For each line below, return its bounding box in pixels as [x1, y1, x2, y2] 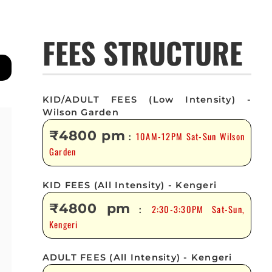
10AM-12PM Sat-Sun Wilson [135, 130, 245, 143]
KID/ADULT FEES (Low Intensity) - [42, 94, 252, 106]
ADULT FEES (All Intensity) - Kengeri [42, 252, 233, 263]
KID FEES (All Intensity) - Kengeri [42, 179, 217, 191]
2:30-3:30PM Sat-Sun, [151, 203, 245, 216]
